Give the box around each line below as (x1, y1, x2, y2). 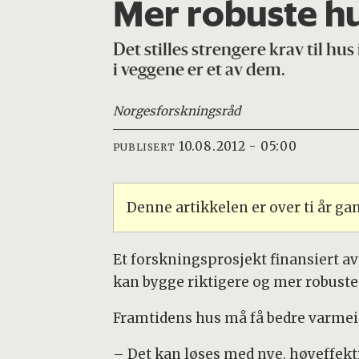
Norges (112, 103, 155, 119)
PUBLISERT (112, 141, 175, 154)
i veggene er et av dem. (112, 62, 285, 79)
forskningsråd (155, 103, 240, 119)
